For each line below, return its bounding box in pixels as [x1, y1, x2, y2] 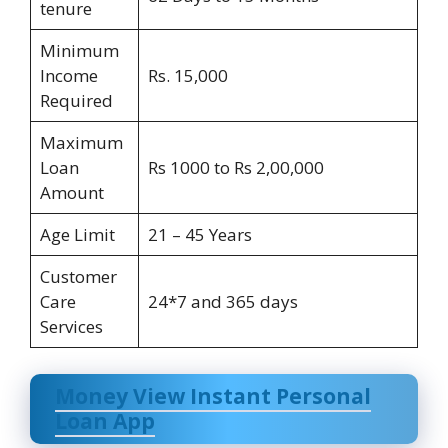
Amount [39, 181, 104, 205]
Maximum [39, 131, 123, 155]
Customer [39, 265, 117, 289]
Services [39, 315, 103, 339]
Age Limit [39, 223, 115, 247]
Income [39, 64, 98, 88]
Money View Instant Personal [55, 381, 371, 410]
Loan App [55, 406, 155, 435]
